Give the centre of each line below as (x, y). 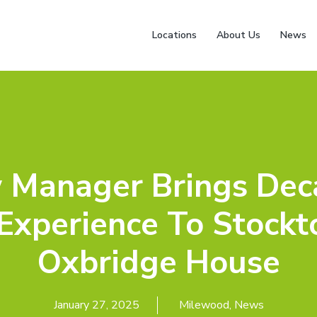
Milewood (204, 305)
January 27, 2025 (96, 305)
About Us (238, 35)
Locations (174, 35)
